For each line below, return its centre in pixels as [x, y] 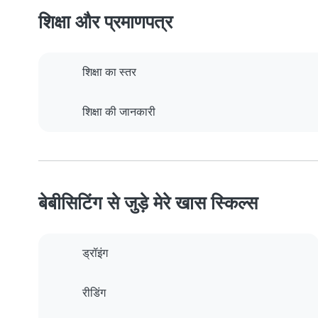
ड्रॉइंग [95, 253]
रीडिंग [94, 293]
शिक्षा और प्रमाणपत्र [105, 22]
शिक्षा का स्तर [109, 72]
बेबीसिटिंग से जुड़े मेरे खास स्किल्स [148, 203]
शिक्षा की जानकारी [119, 112]
